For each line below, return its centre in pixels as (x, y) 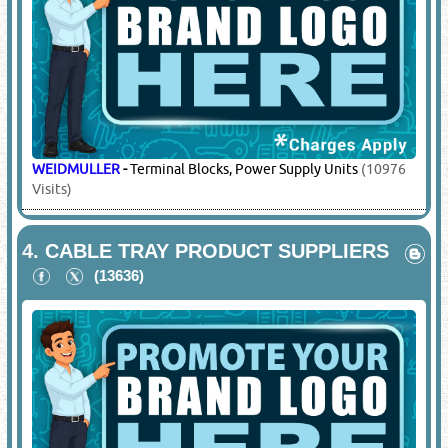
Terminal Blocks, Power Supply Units (244, 169)
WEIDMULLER (76, 169)
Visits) (52, 189)
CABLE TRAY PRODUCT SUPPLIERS (217, 251)
